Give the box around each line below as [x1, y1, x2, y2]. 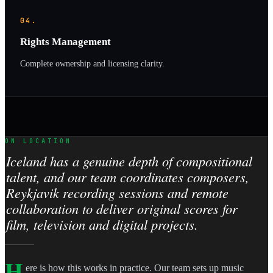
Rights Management [20, 35, 111, 48]
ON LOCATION [5, 136, 72, 145]
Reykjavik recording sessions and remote [5, 183, 229, 202]
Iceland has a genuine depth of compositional [5, 152, 252, 171]
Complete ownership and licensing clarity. [20, 58, 165, 69]
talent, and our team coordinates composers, [5, 168, 249, 186]
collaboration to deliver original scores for [5, 199, 238, 218]
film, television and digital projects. [5, 215, 198, 234]
